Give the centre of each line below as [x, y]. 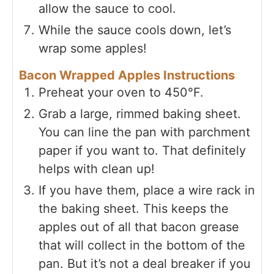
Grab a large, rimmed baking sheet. [140, 113]
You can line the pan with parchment [144, 132]
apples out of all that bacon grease [139, 227]
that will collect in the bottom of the [142, 245]
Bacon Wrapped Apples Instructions [127, 75]
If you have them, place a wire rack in [147, 190]
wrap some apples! [93, 48]
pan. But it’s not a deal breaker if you [145, 263]
